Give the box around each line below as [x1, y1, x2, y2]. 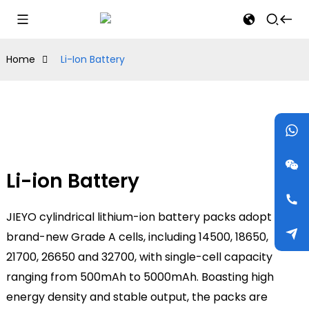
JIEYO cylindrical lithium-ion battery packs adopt [6, 208, 272, 225]
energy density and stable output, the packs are [6, 288, 268, 305]
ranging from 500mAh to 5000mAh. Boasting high [6, 268, 274, 285]
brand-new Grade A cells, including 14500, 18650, [6, 228, 268, 245]
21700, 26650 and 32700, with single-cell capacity [6, 248, 272, 265]
